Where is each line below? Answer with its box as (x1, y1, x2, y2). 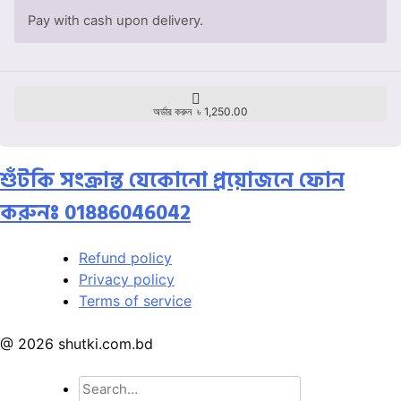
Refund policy (79, 248, 172, 267)
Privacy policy (79, 269, 175, 288)
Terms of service (79, 291, 192, 310)
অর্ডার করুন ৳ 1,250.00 (153, 105, 248, 119)
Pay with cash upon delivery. (27, 12, 203, 29)
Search (78, 376, 124, 395)
